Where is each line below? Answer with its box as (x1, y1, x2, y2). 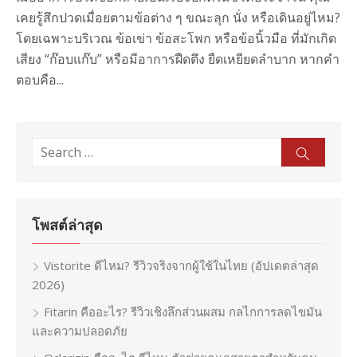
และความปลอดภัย (32, 323, 127, 339)
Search (32, 139, 69, 155)
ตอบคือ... (16, 71, 64, 88)
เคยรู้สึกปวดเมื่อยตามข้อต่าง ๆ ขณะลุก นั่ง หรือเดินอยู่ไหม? (16, 9, 340, 26)
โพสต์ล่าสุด (32, 217, 103, 233)
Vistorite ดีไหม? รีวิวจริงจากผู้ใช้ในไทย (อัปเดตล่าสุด (44, 257, 319, 273)
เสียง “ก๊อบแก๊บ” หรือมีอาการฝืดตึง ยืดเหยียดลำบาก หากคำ (16, 50, 339, 68)
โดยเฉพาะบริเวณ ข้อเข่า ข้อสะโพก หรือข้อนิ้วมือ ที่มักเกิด (16, 29, 336, 47)
